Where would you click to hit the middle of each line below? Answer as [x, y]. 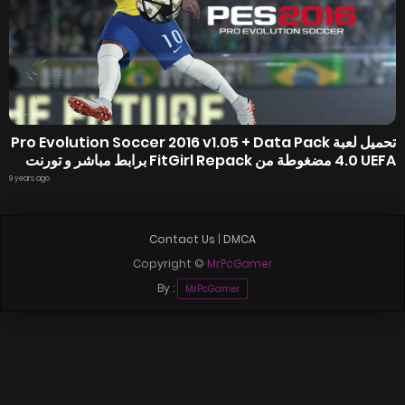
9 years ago [29, 179]
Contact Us [182, 240]
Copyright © [170, 264]
